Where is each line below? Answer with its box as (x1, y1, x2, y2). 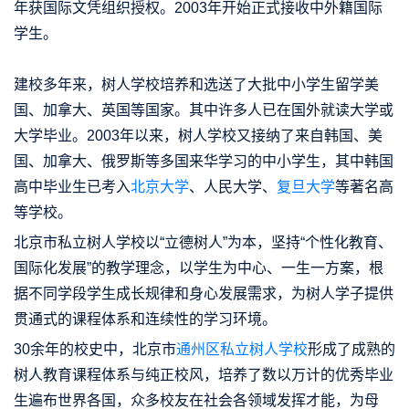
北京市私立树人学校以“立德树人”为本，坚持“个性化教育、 (14, 234, 393, 250)
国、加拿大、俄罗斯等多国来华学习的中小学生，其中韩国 (14, 152, 393, 169)
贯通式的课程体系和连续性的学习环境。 (14, 310, 277, 327)
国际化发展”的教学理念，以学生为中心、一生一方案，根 (14, 259, 383, 276)
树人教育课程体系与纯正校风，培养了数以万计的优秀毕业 (14, 366, 393, 383)
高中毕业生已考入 (14, 178, 131, 194)
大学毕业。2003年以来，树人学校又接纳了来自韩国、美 (14, 127, 383, 143)
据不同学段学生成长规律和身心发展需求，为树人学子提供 (14, 285, 393, 301)
